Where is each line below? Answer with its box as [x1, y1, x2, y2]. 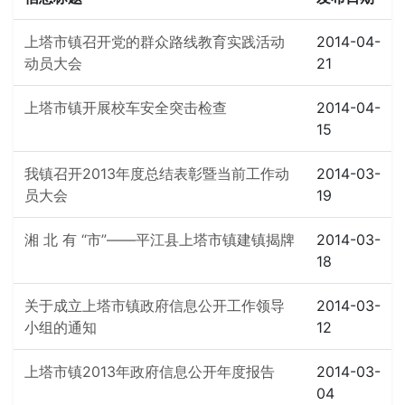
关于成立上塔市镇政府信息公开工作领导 [24, 297, 285, 315]
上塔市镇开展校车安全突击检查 [24, 99, 227, 117]
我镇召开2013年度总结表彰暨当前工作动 [24, 165, 289, 183]
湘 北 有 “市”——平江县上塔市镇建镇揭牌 [24, 231, 295, 249]
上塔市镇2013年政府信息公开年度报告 [24, 363, 275, 381]
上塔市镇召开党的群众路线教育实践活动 [24, 33, 285, 51]
